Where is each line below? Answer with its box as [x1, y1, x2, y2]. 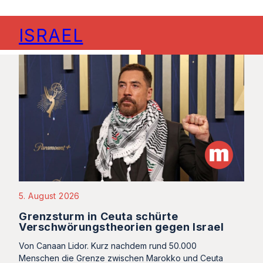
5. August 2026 [19, 191, 80, 201]
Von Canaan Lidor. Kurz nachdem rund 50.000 [19, 241, 197, 251]
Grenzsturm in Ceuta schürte [19, 210, 178, 223]
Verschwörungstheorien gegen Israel [19, 221, 224, 234]
